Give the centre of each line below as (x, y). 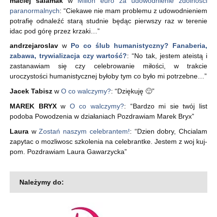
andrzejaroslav (34, 46)
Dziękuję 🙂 (135, 91)
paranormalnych (35, 10)
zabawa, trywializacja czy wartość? (69, 56)
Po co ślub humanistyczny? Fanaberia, (139, 46)
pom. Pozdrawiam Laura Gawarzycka (67, 151)
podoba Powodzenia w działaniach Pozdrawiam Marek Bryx (101, 116)
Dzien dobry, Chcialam (172, 131)
